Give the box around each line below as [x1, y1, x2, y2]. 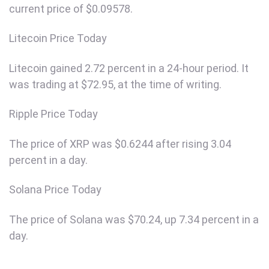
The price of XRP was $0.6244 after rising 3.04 [9, 137, 231, 150]
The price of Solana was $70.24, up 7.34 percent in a [9, 213, 259, 226]
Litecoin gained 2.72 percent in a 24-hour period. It [9, 61, 249, 74]
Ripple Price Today [9, 107, 98, 121]
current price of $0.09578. [9, 2, 133, 15]
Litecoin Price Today [9, 32, 107, 45]
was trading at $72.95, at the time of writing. [9, 77, 222, 91]
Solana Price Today [9, 183, 101, 196]
